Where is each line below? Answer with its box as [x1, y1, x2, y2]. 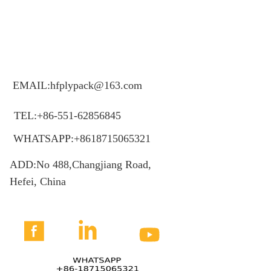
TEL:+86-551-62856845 [13, 109, 121, 122]
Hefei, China [9, 175, 66, 188]
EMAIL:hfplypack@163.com [12, 79, 142, 92]
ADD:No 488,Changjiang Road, [9, 158, 154, 171]
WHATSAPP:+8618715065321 [13, 132, 151, 145]
